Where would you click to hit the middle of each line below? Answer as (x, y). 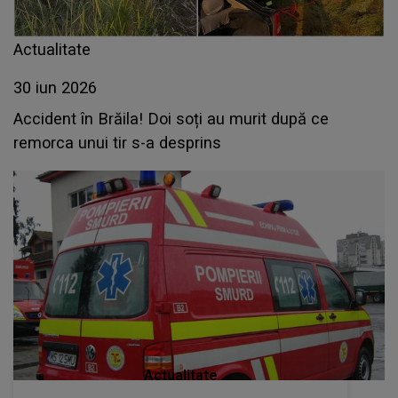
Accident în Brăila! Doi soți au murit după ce (171, 119)
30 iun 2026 (55, 88)
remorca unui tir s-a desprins (117, 143)
